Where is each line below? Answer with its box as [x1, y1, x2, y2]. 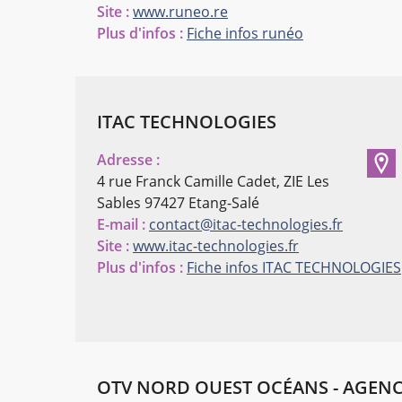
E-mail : [97, 214, 145, 235]
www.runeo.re [133, 2, 228, 22]
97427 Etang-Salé [144, 193, 259, 214]
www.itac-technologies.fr [133, 236, 299, 257]
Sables [97, 193, 141, 214]
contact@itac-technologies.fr [149, 214, 343, 235]
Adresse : [97, 150, 160, 170]
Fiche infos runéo [187, 23, 303, 44]
